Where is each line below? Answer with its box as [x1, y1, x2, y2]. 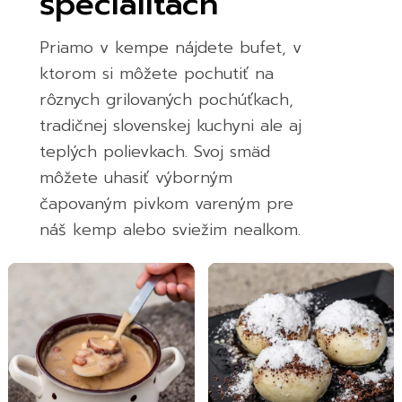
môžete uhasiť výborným [39, 164, 232, 190]
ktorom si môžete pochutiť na [39, 60, 274, 86]
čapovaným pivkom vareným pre [39, 190, 293, 216]
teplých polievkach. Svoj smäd [39, 138, 270, 164]
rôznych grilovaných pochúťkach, [39, 86, 293, 112]
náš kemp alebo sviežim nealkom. [39, 216, 301, 242]
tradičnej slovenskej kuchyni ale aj [39, 112, 301, 138]
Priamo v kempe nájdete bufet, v [39, 34, 301, 60]
